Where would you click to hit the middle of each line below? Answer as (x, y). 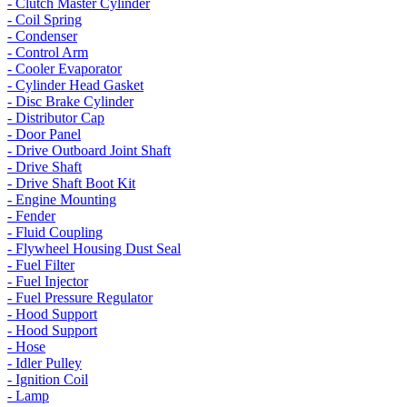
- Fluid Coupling (55, 232)
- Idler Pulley (45, 363)
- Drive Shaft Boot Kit (71, 183)
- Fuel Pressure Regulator (80, 298)
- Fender (31, 216)
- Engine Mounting (62, 199)
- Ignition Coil (48, 379)
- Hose (26, 347)
